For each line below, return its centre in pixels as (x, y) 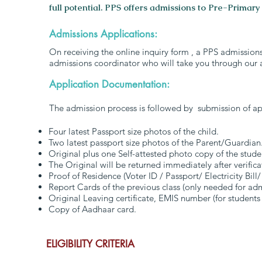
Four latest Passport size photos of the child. (134, 131)
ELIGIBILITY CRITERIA (90, 244)
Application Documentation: (109, 84)
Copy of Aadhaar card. (92, 209)
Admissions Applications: (103, 34)
